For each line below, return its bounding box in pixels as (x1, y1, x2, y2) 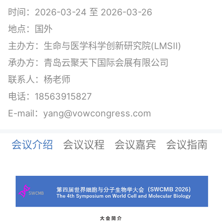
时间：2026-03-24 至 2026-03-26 (8, 6, 152, 17)
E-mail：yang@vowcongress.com (8, 107, 151, 118)
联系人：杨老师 (8, 73, 70, 85)
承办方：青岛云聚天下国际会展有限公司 (8, 56, 168, 68)
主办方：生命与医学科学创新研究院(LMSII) (8, 40, 181, 51)
